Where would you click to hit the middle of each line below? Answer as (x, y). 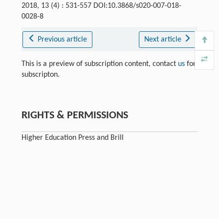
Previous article (63, 40)
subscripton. (40, 75)
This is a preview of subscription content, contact (99, 64)
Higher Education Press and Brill (72, 138)
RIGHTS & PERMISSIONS (75, 116)
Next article (164, 40)
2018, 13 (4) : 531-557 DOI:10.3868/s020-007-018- (101, 6)
